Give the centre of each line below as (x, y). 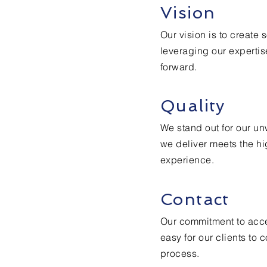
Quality (193, 106)
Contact (195, 199)
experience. (187, 160)
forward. (179, 67)
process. (180, 253)
